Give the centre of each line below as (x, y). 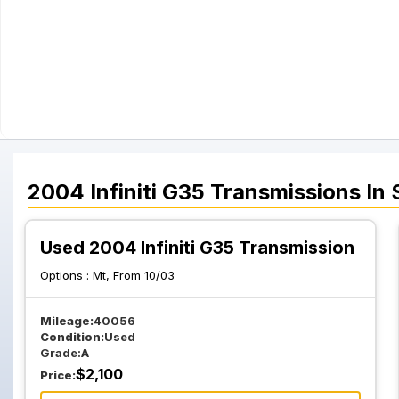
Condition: (72, 337)
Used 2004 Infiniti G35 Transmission (197, 248)
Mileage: (67, 321)
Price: (58, 375)
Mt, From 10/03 (134, 275)
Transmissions (285, 192)
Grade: (61, 353)
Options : (66, 275)
